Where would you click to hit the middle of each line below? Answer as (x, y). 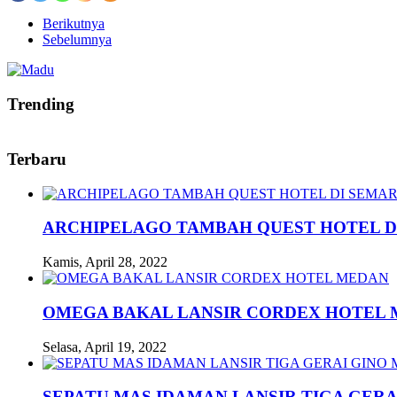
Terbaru (37, 160)
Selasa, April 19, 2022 (105, 346)
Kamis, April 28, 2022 (105, 262)
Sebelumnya (77, 39)
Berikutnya (74, 23)
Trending (41, 104)
